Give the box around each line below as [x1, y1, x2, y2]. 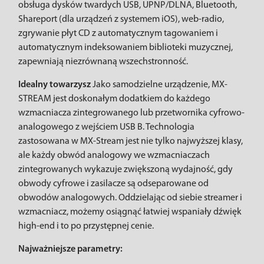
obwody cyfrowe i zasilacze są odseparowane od [18, 179, 209, 189]
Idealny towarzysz [18, 80, 93, 90]
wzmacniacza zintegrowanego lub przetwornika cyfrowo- [18, 108, 245, 118]
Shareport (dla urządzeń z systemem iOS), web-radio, [18, 15, 224, 24]
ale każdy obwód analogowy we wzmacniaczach [18, 151, 210, 160]
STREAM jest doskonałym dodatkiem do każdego [18, 94, 210, 104]
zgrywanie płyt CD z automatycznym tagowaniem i [18, 29, 218, 38]
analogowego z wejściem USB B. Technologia [18, 123, 194, 132]
